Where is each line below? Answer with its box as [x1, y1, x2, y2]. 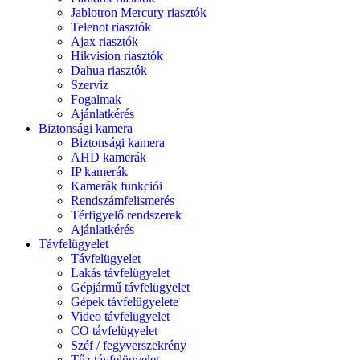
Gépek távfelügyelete [71, 295, 178, 309]
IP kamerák [71, 165, 128, 178]
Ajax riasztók [71, 35, 138, 48]
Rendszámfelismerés [71, 194, 174, 207]
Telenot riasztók [71, 20, 151, 34]
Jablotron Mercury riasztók [71, 6, 207, 19]
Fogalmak [71, 92, 121, 106]
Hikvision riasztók [71, 49, 163, 63]
